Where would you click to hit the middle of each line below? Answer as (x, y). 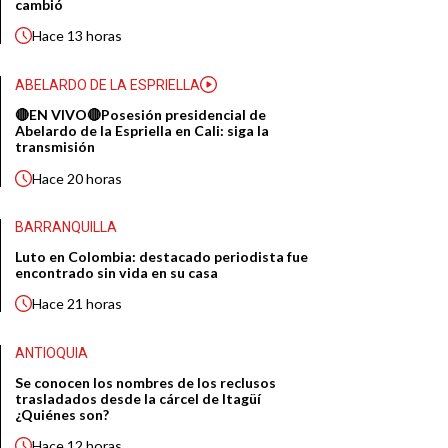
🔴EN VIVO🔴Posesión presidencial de (141, 115)
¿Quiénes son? (62, 415)
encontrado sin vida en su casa (117, 273)
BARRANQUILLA (66, 227)
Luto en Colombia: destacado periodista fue (162, 257)
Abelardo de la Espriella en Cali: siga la (142, 131)
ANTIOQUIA (52, 353)
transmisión (55, 147)
